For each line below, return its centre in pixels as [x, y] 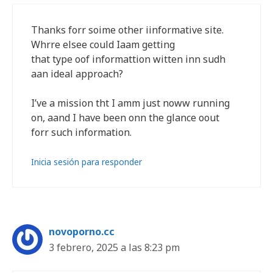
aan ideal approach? [77, 74]
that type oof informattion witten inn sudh [128, 59]
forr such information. [81, 132]
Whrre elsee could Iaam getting [103, 44]
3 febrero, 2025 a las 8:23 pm [114, 247]
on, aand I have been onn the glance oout [125, 118]
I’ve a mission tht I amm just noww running [130, 103]
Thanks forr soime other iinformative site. [127, 30]
